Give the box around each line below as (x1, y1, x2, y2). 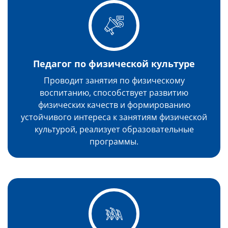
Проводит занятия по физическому (43, 75, 185, 86)
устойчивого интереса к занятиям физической (21, 111, 207, 123)
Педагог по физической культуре (33, 58, 195, 70)
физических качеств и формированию (38, 99, 190, 110)
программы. (90, 136, 138, 147)
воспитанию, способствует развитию (40, 87, 188, 98)
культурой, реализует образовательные (34, 124, 194, 135)
